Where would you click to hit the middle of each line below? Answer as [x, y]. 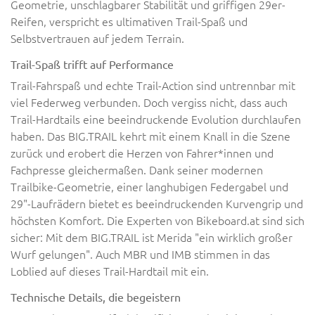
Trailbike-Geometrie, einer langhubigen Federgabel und [149, 186]
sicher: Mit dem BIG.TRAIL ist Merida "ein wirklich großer [152, 237]
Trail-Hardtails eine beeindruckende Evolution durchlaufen [156, 119]
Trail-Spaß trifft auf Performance [92, 64]
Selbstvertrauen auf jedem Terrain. [97, 38]
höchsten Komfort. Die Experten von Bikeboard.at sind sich [157, 220]
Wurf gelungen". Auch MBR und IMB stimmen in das [140, 254]
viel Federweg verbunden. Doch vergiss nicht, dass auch [149, 102]
